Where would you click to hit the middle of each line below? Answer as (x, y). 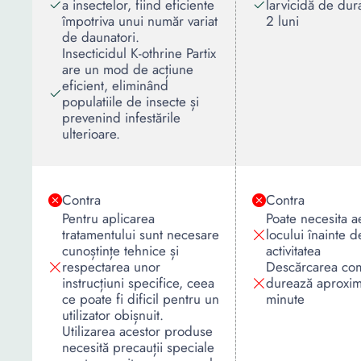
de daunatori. (101, 37)
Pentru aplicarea (108, 218)
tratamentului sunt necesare (141, 234)
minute (285, 299)
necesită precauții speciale (138, 347)
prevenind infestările (121, 118)
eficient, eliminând (115, 85)
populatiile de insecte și (131, 102)
